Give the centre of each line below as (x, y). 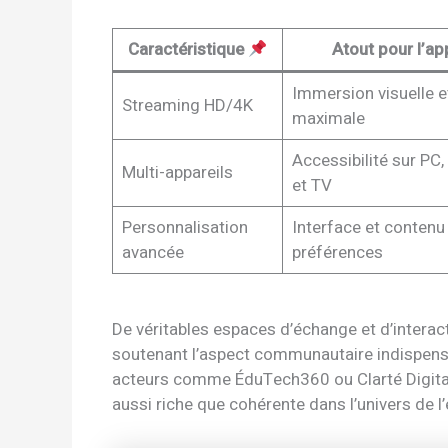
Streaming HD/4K (187, 106)
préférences (337, 253)
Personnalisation (184, 228)
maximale (328, 119)
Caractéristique (187, 50)
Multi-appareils (177, 173)
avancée (152, 253)
